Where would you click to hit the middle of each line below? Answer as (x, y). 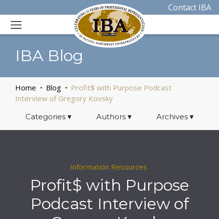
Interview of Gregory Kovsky (64, 98)
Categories (46, 117)
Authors (112, 117)
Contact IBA (189, 7)
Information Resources (108, 166)
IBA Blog (49, 55)
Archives (173, 117)
